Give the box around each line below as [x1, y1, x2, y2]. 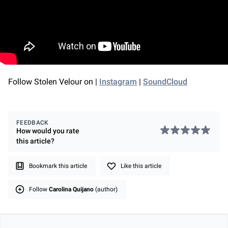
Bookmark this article [29, 162, 87, 170]
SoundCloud [143, 77, 187, 87]
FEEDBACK [16, 119, 49, 127]
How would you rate [16, 127, 79, 135]
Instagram [99, 77, 137, 87]
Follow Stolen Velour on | [8, 77, 99, 87]
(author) [94, 186, 118, 193]
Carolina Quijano [49, 186, 94, 193]
